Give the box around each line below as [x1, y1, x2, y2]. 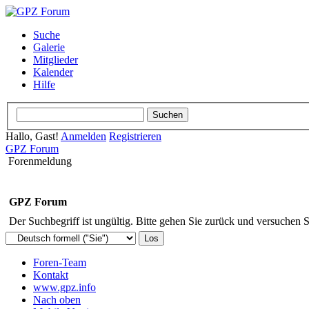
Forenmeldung [8, 154, 72, 167]
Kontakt [33, 268, 68, 281]
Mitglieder [33, 54, 78, 66]
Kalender [33, 66, 73, 78]
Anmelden [61, 130, 106, 142]
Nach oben [33, 293, 81, 306]
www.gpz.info [33, 281, 96, 293]
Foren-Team [33, 256, 86, 268]
